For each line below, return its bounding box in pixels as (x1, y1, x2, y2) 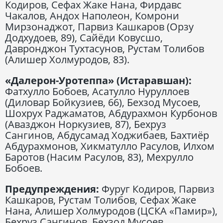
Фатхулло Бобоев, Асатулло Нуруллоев (5, 84, 189, 98)
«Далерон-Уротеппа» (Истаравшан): (5, 73, 192, 87)
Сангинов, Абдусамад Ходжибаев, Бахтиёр (5, 128, 209, 142)
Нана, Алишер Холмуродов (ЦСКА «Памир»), (5, 204, 218, 218)
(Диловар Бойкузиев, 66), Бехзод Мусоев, (5, 95, 201, 109)
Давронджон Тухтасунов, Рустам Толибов (5, 41, 204, 55)
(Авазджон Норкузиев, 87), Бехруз (5, 117, 166, 131)
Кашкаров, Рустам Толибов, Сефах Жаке (5, 193, 196, 207)
